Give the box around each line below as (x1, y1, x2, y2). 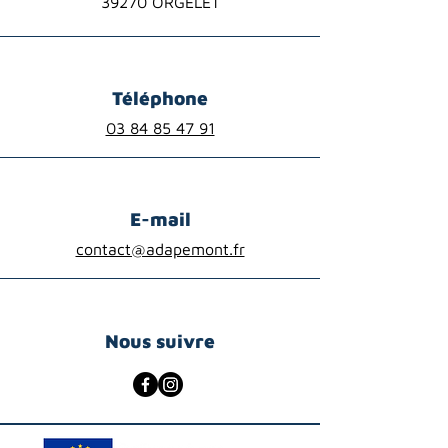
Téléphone (112, 87, 208, 109)
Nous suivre (105, 330, 215, 352)
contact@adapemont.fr (75, 240, 245, 258)
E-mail (129, 208, 191, 230)
